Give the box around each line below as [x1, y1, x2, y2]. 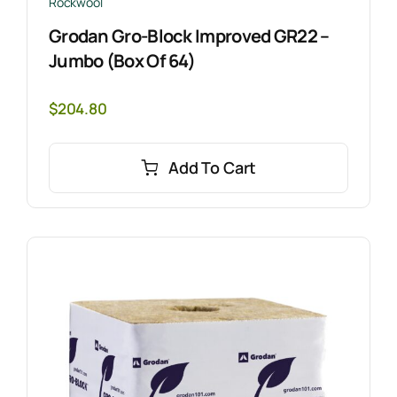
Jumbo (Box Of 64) [48, 48, 196, 73]
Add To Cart [168, 156, 257, 178]
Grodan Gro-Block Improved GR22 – [48, 23, 330, 48]
